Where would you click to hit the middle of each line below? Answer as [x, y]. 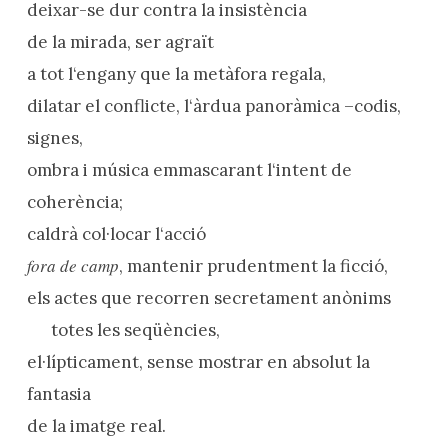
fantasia [58, 393]
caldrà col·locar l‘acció [116, 233]
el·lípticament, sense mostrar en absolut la [198, 361]
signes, [54, 137]
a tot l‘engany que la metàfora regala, [176, 73]
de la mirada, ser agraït [120, 41]
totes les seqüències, [123, 329]
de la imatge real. [96, 425]
